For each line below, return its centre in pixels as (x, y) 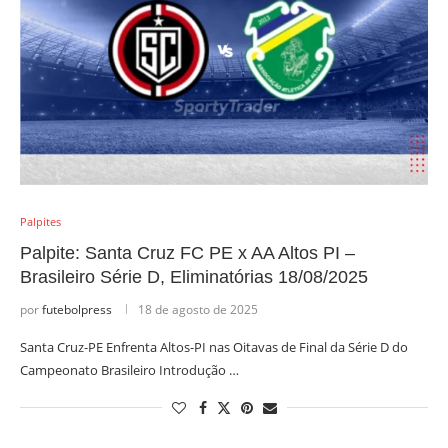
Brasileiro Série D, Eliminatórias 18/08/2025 (194, 277)
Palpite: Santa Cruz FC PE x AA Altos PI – (187, 253)
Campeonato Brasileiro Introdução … (129, 370)
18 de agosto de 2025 (198, 309)
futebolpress (77, 309)
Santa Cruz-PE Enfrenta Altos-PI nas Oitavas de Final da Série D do (214, 347)
